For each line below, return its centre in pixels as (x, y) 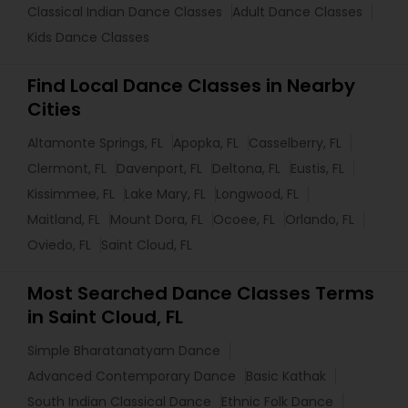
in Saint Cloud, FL (105, 317)
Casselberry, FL (295, 143)
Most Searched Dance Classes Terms (201, 294)
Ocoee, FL (244, 220)
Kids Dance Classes (88, 38)
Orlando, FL (320, 220)
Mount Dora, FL (157, 220)
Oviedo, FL (59, 245)
